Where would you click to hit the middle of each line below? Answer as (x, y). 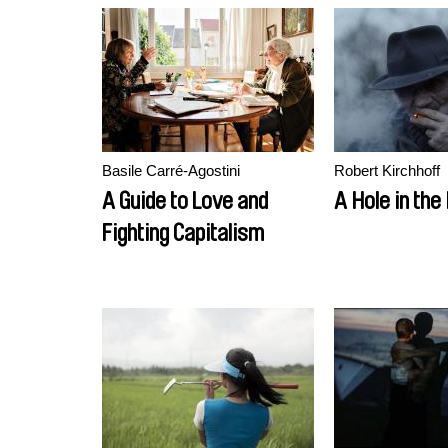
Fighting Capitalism (183, 233)
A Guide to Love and (185, 201)
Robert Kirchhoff (387, 170)
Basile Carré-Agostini (171, 170)
